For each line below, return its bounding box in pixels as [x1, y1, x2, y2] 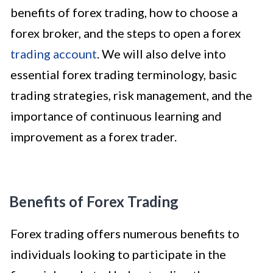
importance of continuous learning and [10, 108, 222, 123]
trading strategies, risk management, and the [10, 87, 252, 102]
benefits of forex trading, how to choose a [10, 4, 238, 19]
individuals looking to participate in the [10, 246, 226, 261]
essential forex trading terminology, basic [10, 66, 237, 82]
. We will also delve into [97, 46, 226, 61]
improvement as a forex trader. [10, 129, 177, 144]
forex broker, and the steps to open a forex [10, 25, 241, 40]
